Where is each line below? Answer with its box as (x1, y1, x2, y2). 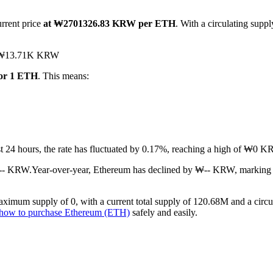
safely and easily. (130, 207, 197, 218)
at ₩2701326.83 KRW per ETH (43, 18, 175, 29)
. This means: (38, 71, 89, 82)
